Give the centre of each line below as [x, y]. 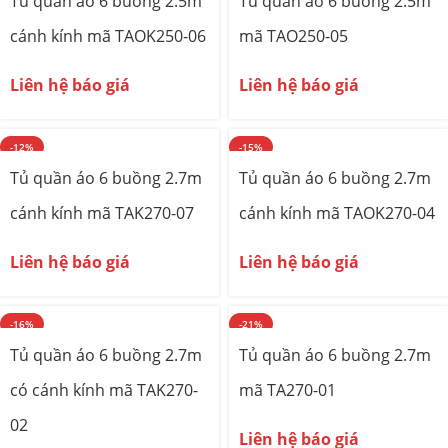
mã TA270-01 [287, 390]
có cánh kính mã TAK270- [104, 390]
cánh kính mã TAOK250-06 [108, 36]
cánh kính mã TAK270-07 [102, 213]
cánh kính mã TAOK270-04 [337, 213]
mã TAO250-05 [293, 36]
